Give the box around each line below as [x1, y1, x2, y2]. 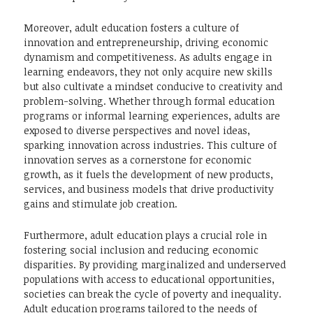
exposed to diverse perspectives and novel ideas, [24, 124, 250, 138]
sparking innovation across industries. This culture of [24, 138, 277, 152]
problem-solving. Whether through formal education [24, 94, 275, 108]
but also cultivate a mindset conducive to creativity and [24, 80, 282, 94]
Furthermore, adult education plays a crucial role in [24, 228, 267, 242]
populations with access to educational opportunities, [24, 272, 275, 286]
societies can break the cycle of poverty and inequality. [24, 287, 282, 301]
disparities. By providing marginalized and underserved [24, 258, 286, 272]
